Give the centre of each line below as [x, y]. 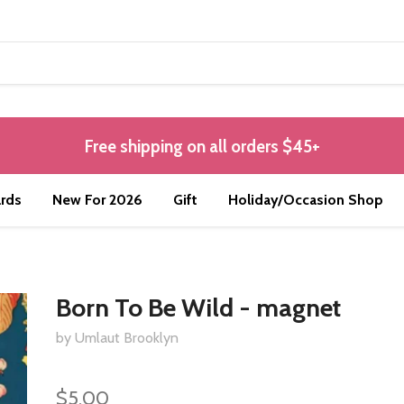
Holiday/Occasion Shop [306, 200]
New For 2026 [97, 200]
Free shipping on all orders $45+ [202, 147]
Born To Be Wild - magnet [199, 308]
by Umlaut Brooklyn [118, 338]
